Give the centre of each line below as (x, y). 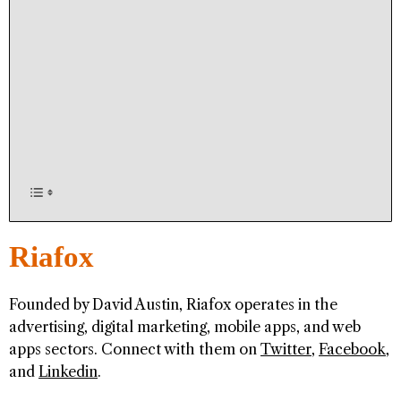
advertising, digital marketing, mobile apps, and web (185, 327)
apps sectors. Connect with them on (135, 350)
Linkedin (68, 372)
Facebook (352, 350)
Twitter (286, 350)
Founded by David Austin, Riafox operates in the (173, 305)
